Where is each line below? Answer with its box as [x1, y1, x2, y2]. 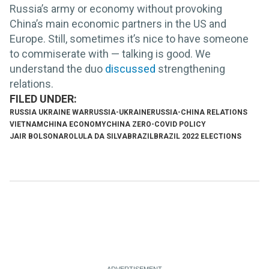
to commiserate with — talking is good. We [10, 47, 211, 60]
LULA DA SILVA [74, 131, 127, 141]
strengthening [156, 62, 225, 75]
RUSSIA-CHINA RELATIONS [151, 107, 247, 116]
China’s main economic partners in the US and [10, 17, 226, 30]
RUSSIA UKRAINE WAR [10, 107, 89, 116]
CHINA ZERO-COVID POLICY [106, 119, 206, 128]
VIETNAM [10, 119, 43, 128]
